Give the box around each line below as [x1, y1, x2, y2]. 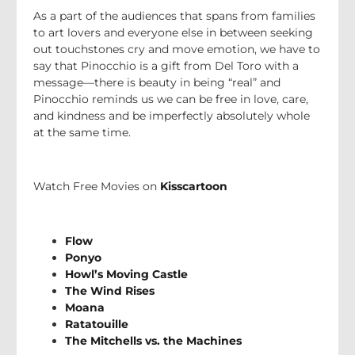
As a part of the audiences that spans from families [33, 8, 315, 23]
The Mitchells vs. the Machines [65, 333, 242, 348]
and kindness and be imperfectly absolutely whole [33, 108, 310, 123]
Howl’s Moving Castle [65, 266, 188, 281]
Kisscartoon [160, 179, 227, 194]
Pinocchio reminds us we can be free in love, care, [33, 91, 308, 106]
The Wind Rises [65, 283, 155, 298]
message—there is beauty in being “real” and [33, 74, 281, 90]
